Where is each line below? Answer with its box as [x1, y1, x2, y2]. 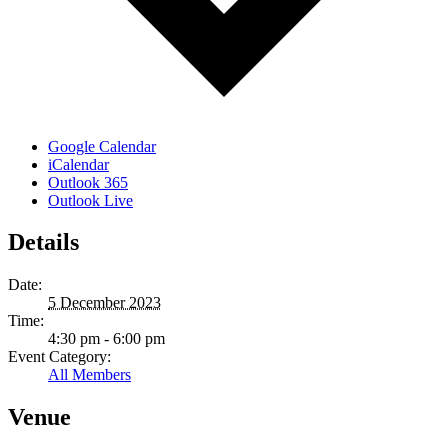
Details [8, 229, 79, 256]
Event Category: [8, 348, 111, 366]
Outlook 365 [48, 173, 128, 191]
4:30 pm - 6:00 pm [48, 330, 165, 348]
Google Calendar [48, 137, 156, 155]
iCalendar [48, 155, 109, 173]
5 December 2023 [48, 294, 161, 312]
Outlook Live [48, 191, 133, 209]
